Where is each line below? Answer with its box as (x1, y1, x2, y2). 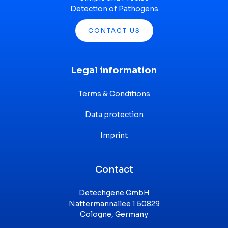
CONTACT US (88, 26, 140, 35)
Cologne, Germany (80, 210, 148, 219)
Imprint (100, 131, 128, 140)
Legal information (71, 65, 157, 76)
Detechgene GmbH (78, 188, 150, 198)
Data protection (84, 110, 144, 120)
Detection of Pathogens (70, 4, 158, 14)
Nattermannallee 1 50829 (68, 199, 160, 209)
